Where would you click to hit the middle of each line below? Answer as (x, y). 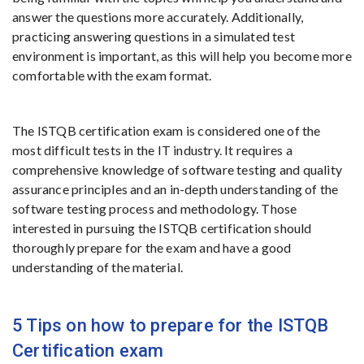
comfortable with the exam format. (112, 75)
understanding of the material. (97, 267)
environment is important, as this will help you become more (182, 56)
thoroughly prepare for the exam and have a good (152, 247)
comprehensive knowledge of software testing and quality (178, 169)
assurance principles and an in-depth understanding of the (175, 189)
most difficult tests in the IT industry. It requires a (152, 150)
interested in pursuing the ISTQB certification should (162, 228)
